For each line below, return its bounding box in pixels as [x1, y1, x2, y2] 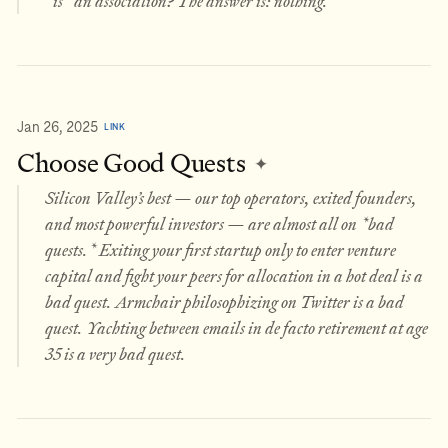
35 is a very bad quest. [44, 340, 186, 367]
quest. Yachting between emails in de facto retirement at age [44, 314, 428, 341]
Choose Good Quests [17, 144, 251, 184]
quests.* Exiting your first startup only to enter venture [44, 236, 396, 263]
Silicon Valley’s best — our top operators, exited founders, [44, 184, 417, 211]
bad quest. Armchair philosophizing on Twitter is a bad [44, 288, 404, 315]
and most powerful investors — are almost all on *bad [44, 210, 394, 237]
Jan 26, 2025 [17, 118, 98, 135]
